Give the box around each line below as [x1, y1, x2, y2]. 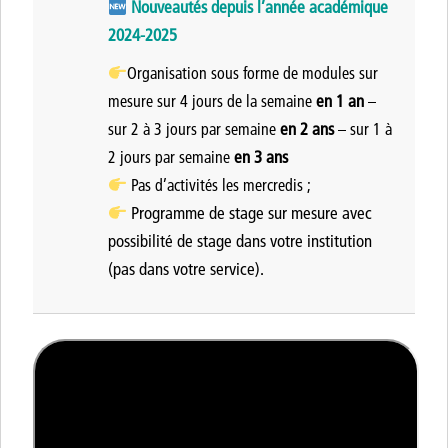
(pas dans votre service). [108, 258, 264, 279]
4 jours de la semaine [180, 91, 316, 111]
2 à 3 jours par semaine [131, 119, 280, 139]
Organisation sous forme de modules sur [127, 63, 379, 83]
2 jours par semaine [108, 147, 234, 167]
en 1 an [316, 90, 364, 111]
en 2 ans [280, 118, 334, 139]
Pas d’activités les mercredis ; [131, 175, 315, 195]
